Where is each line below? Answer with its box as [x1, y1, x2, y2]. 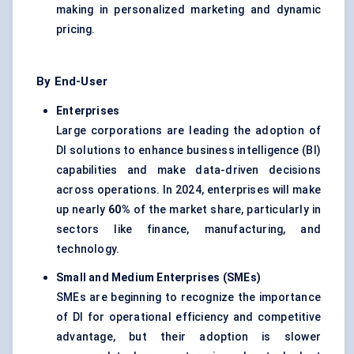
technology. [56, 243, 120, 256]
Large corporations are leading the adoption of [56, 124, 321, 137]
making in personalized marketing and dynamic [56, 3, 321, 17]
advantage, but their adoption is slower [56, 330, 321, 344]
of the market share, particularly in [130, 203, 321, 217]
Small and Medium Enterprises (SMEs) [56, 271, 261, 284]
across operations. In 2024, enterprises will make [56, 183, 321, 197]
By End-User [36, 74, 108, 89]
